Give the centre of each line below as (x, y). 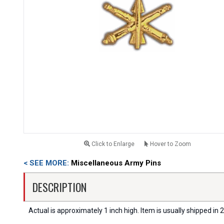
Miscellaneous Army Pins (116, 163)
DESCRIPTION (59, 187)
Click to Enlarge (112, 144)
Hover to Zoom (169, 144)
